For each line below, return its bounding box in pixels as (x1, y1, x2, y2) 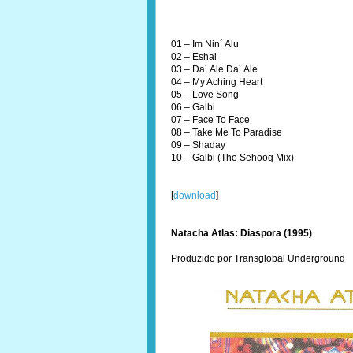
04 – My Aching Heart (171, 76, 262, 87)
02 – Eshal (171, 51, 217, 62)
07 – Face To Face (171, 114, 250, 125)
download (173, 190, 216, 201)
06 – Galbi (171, 102, 215, 113)
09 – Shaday (171, 139, 225, 150)
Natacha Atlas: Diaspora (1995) (171, 228, 312, 239)
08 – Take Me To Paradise (171, 127, 282, 138)
